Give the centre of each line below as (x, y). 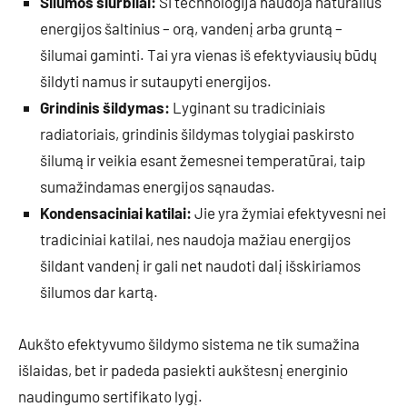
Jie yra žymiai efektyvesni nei (289, 213)
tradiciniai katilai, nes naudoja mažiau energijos (195, 239)
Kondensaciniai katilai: (116, 213)
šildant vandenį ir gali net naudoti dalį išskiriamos (200, 266)
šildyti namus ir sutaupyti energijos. (156, 81)
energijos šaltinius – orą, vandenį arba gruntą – (191, 29)
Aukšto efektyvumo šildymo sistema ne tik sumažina (189, 344)
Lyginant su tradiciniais (248, 108)
